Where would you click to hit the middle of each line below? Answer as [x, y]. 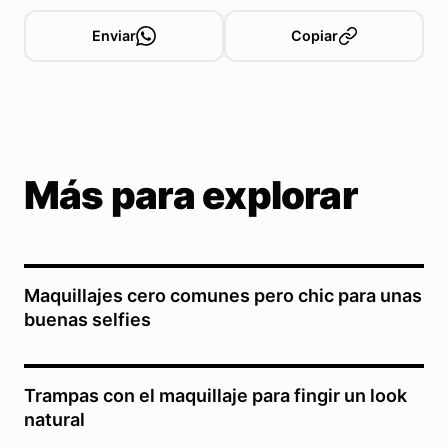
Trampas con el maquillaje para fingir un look [215, 395]
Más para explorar [191, 194]
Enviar [114, 35]
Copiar [314, 35]
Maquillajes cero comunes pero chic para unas [223, 295]
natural [54, 419]
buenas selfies [87, 319]
